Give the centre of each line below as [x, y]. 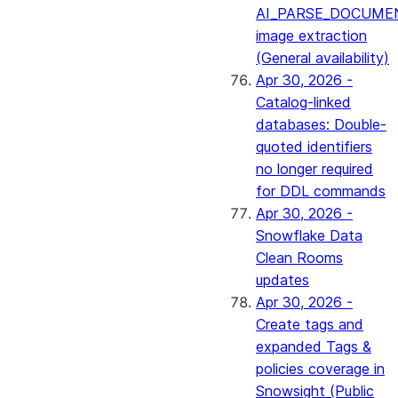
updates [283, 280]
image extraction [311, 36]
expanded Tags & [314, 346]
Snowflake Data [309, 235]
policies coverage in [320, 369]
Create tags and [310, 324]
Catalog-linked [303, 102]
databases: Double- [321, 124]
